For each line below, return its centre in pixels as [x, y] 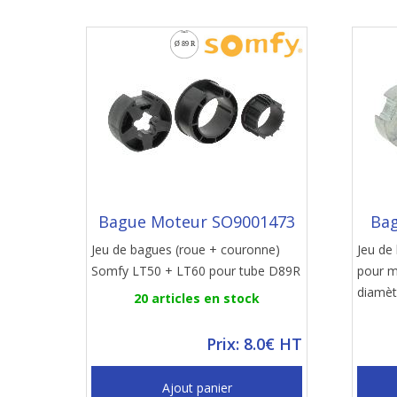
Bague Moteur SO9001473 [197, 222]
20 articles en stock [197, 298]
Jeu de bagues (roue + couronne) [186, 249]
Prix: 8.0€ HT [254, 344]
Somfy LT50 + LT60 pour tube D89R [196, 271]
